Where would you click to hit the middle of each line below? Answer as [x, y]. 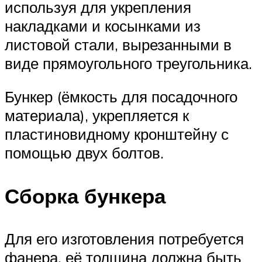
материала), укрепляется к [97, 116]
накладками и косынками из [103, 25]
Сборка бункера [85, 196]
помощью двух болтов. [84, 153]
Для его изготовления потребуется [124, 238]
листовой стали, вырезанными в [118, 44]
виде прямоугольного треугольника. [128, 63]
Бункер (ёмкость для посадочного [121, 97]
